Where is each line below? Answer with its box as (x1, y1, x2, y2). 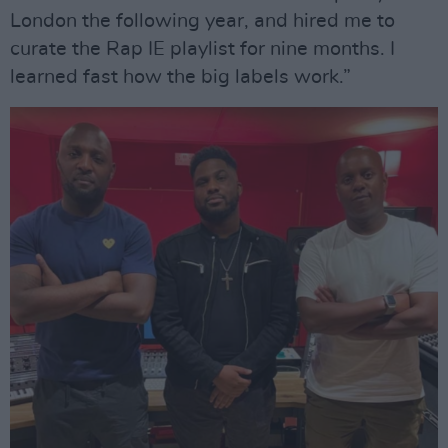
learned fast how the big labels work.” (10, 67, 351, 87)
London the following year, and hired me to (10, 11, 395, 31)
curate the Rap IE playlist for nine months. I (10, 39, 395, 59)
